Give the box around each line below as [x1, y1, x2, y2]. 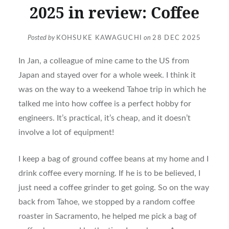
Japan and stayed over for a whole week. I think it [18, 71, 196, 80]
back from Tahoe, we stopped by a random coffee [18, 198, 195, 207]
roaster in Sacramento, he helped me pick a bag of [18, 212, 197, 221]
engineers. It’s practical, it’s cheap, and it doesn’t [18, 114, 191, 123]
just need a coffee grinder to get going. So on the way [18, 184, 209, 192]
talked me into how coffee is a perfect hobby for [18, 100, 191, 108]
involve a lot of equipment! [18, 128, 114, 137]
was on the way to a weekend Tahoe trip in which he [18, 85, 206, 94]
